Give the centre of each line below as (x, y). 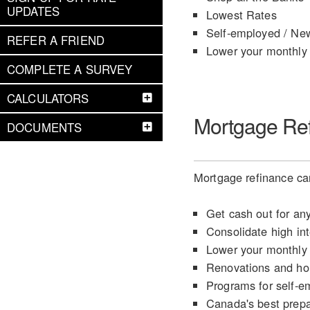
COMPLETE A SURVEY (70, 69)
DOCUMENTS (45, 127)
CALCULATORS (48, 98)
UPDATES (34, 11)
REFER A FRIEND (56, 40)
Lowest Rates (241, 15)
